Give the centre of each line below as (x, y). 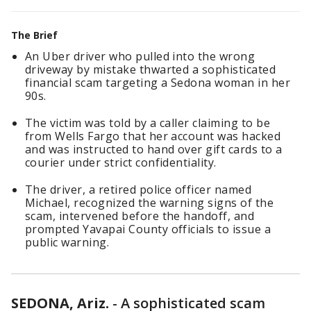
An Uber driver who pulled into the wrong (140, 56)
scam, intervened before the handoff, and (140, 216)
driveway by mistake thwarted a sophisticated (151, 69)
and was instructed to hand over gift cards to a (154, 149)
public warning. (67, 242)
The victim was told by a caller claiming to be (148, 123)
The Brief (34, 35)
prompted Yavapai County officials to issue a (148, 229)
